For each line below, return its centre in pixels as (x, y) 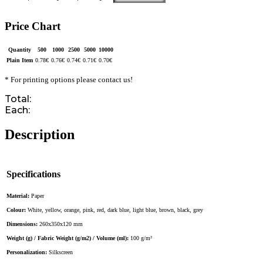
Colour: (17, 210)
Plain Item (20, 60)
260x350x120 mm (61, 224)
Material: (19, 195)
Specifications (33, 174)
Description (40, 135)
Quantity (20, 49)
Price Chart (33, 26)
